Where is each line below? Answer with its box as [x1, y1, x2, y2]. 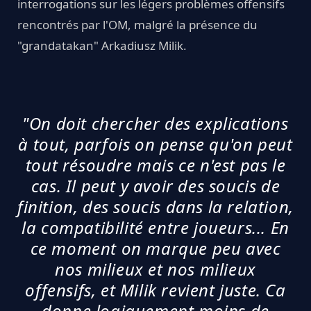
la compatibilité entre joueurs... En [22, 216, 289, 239]
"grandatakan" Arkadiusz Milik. [17, 37, 187, 54]
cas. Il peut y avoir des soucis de [31, 174, 280, 198]
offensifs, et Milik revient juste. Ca [25, 278, 286, 302]
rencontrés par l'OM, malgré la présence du [17, 17, 258, 33]
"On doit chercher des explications [22, 112, 289, 135]
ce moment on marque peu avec [30, 237, 281, 260]
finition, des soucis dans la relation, [17, 195, 294, 219]
